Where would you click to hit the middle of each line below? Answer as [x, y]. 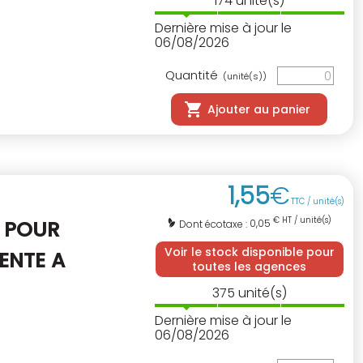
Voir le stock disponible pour [249, 252]
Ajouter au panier [259, 109]
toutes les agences [250, 267]
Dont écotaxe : [215, 224]
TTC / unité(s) [318, 201]
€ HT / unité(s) [301, 220]
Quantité [193, 75]
